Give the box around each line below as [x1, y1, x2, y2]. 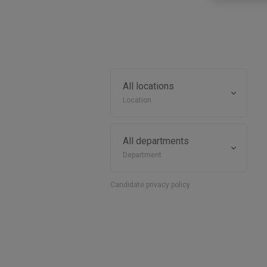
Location [122, 96, 151, 104]
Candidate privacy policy [110, 181, 190, 189]
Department [122, 151, 162, 159]
